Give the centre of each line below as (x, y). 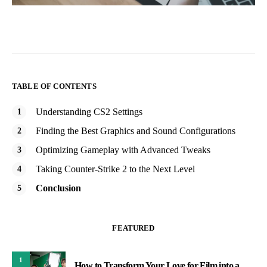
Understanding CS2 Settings (89, 111)
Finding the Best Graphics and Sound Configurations (136, 131)
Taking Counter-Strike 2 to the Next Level (115, 169)
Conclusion (58, 188)
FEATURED (133, 228)
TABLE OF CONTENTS (54, 86)
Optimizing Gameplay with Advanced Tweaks (123, 150)
